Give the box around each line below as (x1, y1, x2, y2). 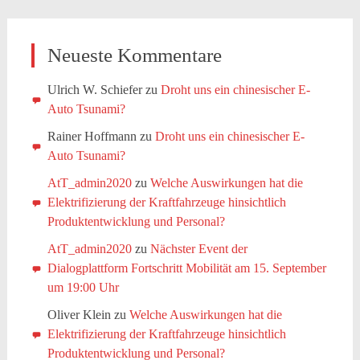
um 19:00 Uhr (47, 280, 119, 294)
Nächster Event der (149, 242, 247, 256)
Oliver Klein (47, 308, 111, 321)
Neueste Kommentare (47, 44, 222, 66)
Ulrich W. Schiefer (47, 83, 142, 96)
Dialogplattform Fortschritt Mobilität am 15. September (47, 261, 326, 275)
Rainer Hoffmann (47, 129, 137, 143)
